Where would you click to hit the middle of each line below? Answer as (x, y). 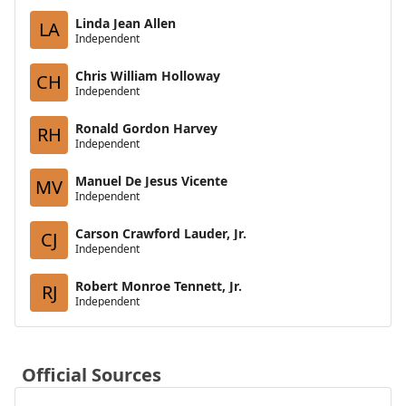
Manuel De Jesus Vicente (151, 180)
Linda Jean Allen (126, 23)
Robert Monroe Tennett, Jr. (159, 285)
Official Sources (92, 375)
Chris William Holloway (148, 75)
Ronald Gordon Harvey (146, 128)
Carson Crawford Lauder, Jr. (161, 233)
